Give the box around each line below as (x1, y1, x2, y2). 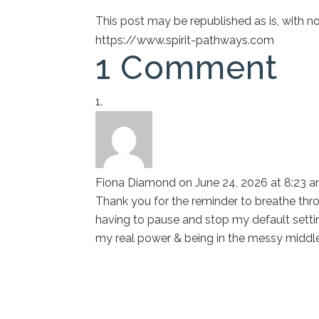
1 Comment (95, 48, 278, 87)
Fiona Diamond (95, 175, 177, 189)
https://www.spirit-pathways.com (95, 33, 275, 47)
